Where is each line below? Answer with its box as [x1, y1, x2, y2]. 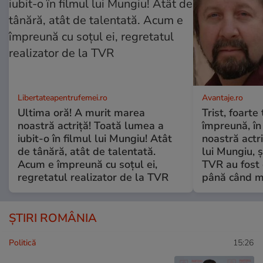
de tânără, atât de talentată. [18, 144, 156, 159]
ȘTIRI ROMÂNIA [9, 210, 97, 227]
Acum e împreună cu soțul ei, [18, 157, 157, 172]
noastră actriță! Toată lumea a [18, 119, 164, 133]
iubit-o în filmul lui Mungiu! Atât [18, 131, 172, 146]
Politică [9, 237, 36, 249]
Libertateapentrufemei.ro [18, 92, 107, 104]
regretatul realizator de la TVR [18, 170, 168, 185]
